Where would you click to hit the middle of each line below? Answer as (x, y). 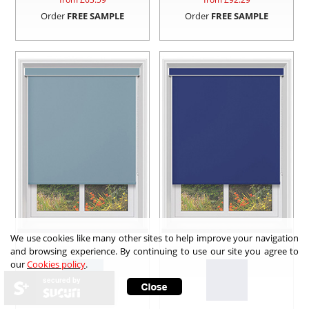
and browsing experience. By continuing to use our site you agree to (154, 251)
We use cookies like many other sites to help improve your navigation (154, 238)
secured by (62, 280)
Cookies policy (56, 264)
